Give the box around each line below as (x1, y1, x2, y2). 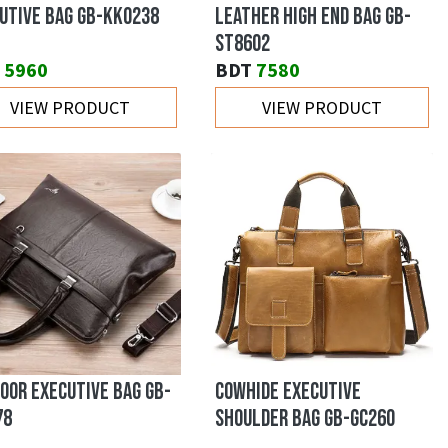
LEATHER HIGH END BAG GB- (215, 3, 411, 32)
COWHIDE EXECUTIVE (215, 378, 361, 407)
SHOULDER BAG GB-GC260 (215, 405, 395, 434)
